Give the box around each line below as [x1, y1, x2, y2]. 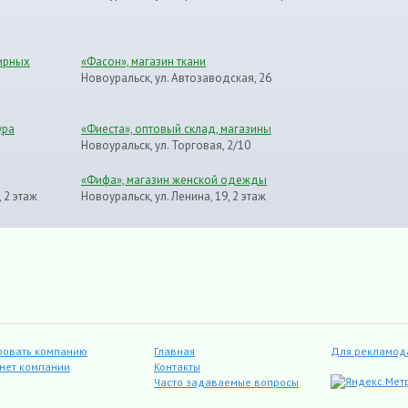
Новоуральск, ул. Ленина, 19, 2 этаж [81, 189, 266, 205]
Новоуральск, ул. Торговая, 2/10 [81, 138, 250, 154]
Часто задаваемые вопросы [154, 375, 299, 390]
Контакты [154, 360, 200, 374]
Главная [154, 344, 195, 359]
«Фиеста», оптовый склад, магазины [81, 121, 271, 138]
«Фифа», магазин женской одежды [81, 172, 267, 189]
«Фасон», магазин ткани [81, 54, 206, 70]
